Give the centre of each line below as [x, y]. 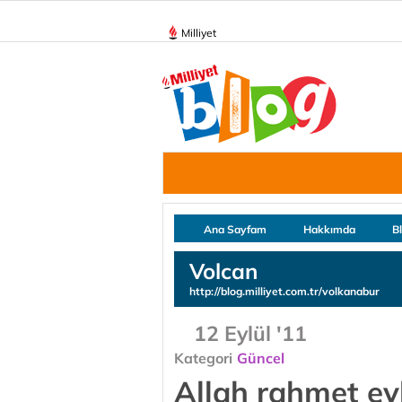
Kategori [203, 358]
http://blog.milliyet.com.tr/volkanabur [284, 291]
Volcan [223, 271]
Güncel [261, 358]
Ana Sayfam [235, 229]
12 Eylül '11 [250, 333]
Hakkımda [329, 229]
